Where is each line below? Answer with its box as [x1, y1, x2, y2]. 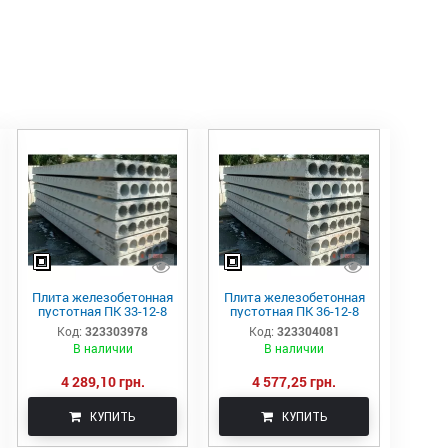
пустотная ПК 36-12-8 [229, 301, 359, 320]
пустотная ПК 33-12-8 [38, 301, 168, 320]
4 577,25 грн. [252, 371, 337, 391]
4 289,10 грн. [60, 371, 145, 391]
